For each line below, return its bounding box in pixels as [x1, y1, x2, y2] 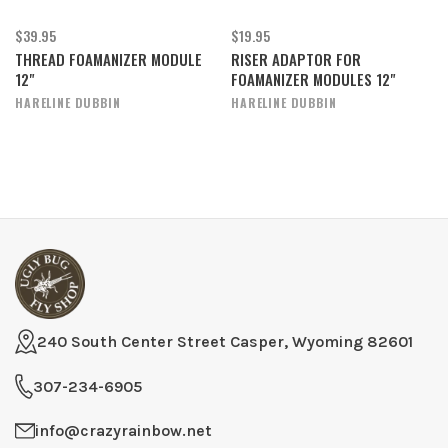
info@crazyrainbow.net [35, 421, 212, 440]
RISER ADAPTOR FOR [231, 48, 361, 70]
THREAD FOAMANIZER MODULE [15, 48, 202, 70]
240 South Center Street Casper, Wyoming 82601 [37, 331, 413, 351]
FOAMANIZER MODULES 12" [231, 68, 395, 90]
